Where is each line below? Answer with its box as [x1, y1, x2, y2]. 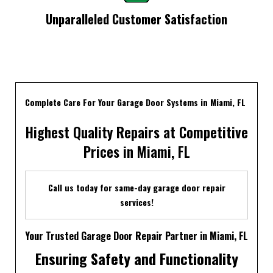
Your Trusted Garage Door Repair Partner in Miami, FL [25, 228, 248, 243]
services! [119, 195, 154, 208]
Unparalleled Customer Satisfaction [45, 9, 227, 28]
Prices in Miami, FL [83, 141, 190, 162]
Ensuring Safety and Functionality [35, 247, 238, 269]
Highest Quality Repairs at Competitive [25, 121, 248, 143]
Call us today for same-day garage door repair [48, 180, 225, 194]
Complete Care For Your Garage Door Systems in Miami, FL [25, 95, 246, 108]
